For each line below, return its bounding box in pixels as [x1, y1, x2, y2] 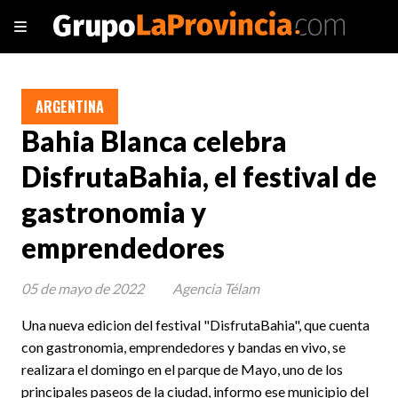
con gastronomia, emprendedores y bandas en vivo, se [21, 338, 346, 355]
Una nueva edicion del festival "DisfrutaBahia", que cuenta [21, 315, 370, 333]
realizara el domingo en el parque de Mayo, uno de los [21, 360, 343, 378]
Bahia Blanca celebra [21, 124, 287, 159]
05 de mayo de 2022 [21, 279, 144, 297]
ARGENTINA [36, 96, 104, 117]
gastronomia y [21, 195, 206, 230]
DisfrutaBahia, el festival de [21, 160, 377, 195]
